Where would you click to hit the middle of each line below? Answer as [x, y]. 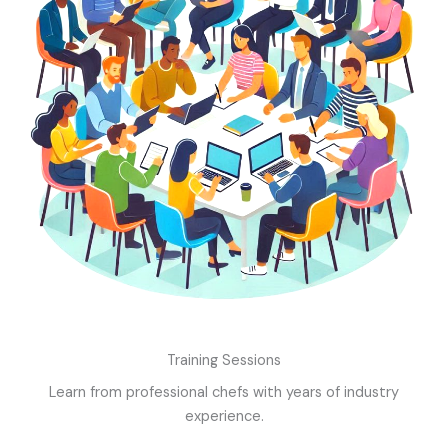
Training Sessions [224, 360]
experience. [224, 416]
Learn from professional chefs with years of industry [224, 392]
